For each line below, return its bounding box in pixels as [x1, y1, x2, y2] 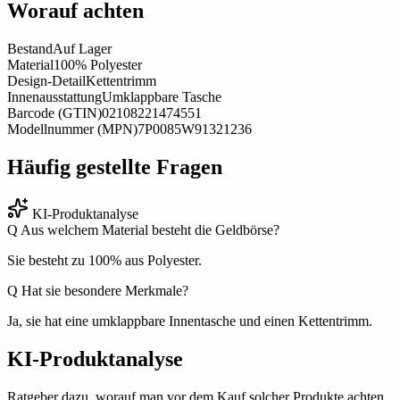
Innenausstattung [7, 89, 102, 105]
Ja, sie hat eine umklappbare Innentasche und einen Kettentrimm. [7, 312, 372, 329]
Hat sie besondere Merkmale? [18, 282, 188, 298]
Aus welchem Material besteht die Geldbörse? [18, 221, 279, 237]
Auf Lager [53, 41, 112, 57]
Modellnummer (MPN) [7, 121, 137, 137]
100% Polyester [54, 57, 142, 73]
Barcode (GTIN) [7, 105, 102, 121]
